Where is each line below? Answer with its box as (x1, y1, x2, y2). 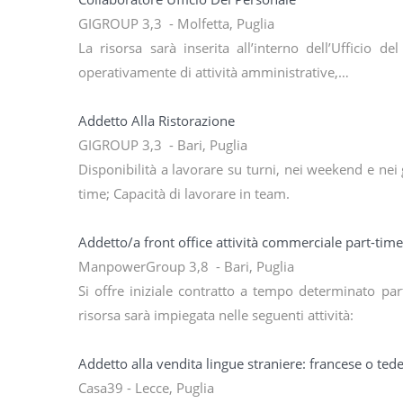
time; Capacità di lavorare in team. (78, 184, 290, 203)
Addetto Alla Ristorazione (78, 112, 235, 130)
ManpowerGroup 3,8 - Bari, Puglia (78, 257, 294, 276)
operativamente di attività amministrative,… (78, 63, 349, 82)
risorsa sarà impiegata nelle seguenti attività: (78, 306, 354, 325)
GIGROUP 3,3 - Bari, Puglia (78, 136, 247, 155)
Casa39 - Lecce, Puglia (78, 379, 214, 398)
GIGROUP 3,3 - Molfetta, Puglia (78, 14, 274, 33)
